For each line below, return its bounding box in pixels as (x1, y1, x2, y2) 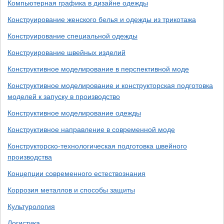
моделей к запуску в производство (7, 92, 120, 100)
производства (7, 153, 52, 161)
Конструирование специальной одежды (7, 32, 137, 40)
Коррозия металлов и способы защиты (7, 186, 135, 194)
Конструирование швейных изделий (7, 48, 125, 56)
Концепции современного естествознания (7, 169, 145, 177)
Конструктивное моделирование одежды (7, 109, 141, 117)
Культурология (7, 202, 55, 210)
